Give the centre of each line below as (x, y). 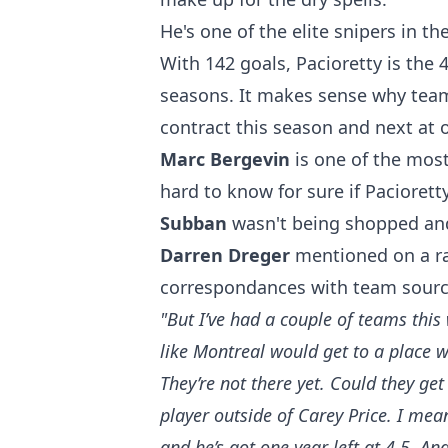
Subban (196, 222)
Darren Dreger (227, 254)
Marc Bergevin (227, 158)
